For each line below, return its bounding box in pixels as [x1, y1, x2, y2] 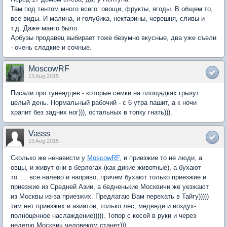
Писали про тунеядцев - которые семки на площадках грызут [11, 89, 199, 97]
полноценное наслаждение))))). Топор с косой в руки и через [11, 212, 196, 219]
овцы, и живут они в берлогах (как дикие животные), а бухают [11, 164, 201, 171]
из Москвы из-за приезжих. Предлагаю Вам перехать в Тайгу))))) [11, 193, 209, 200]
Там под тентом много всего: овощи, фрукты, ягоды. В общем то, [11, 5, 213, 13]
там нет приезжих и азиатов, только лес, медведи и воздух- [11, 202, 196, 210]
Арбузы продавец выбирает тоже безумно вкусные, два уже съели [11, 34, 216, 42]
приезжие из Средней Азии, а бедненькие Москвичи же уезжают [11, 183, 209, 191]
